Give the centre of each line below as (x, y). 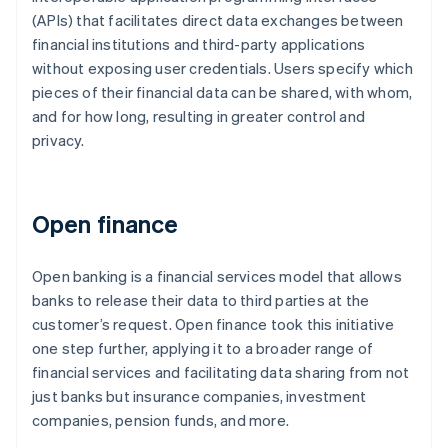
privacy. (58, 140)
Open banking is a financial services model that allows (217, 276)
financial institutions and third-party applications (199, 44)
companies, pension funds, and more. (160, 420)
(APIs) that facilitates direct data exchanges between (218, 20)
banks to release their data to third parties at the (201, 300)
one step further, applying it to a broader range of (203, 348)
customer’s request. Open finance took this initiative (213, 324)
